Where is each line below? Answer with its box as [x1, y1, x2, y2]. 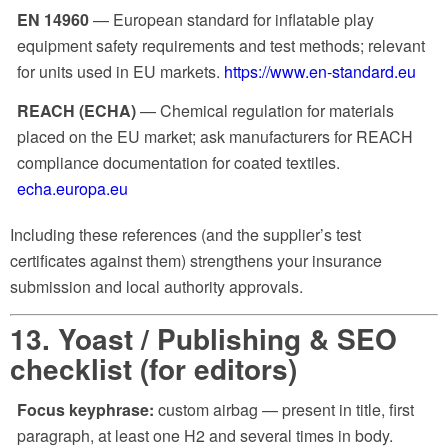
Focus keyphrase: [17, 398, 154, 422]
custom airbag [158, 398, 258, 422]
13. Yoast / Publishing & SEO [10, 317, 397, 359]
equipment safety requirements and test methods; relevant [17, 33, 425, 57]
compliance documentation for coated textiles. [17, 151, 340, 175]
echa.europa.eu [17, 177, 128, 201]
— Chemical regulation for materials [136, 99, 394, 123]
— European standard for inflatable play [89, 7, 374, 31]
